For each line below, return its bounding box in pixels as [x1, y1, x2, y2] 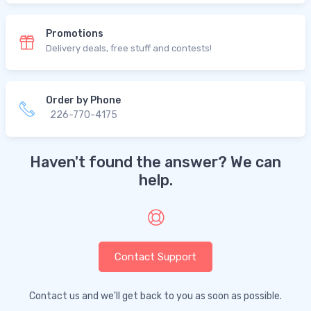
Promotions [46, 27, 103, 40]
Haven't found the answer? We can [30, 153, 281, 171]
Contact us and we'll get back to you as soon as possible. [29, 289, 282, 302]
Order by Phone [46, 94, 121, 106]
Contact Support [115, 250, 196, 263]
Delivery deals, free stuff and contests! [46, 42, 212, 53]
